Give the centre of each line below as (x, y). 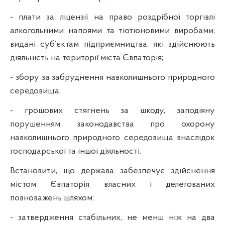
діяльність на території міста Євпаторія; (87, 58)
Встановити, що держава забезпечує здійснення (113, 171)
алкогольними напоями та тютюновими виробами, (113, 31)
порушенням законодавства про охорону (113, 124)
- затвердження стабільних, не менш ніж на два (113, 217)
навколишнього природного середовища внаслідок (113, 138)
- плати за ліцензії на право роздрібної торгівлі (113, 17)
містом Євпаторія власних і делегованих (113, 184)
